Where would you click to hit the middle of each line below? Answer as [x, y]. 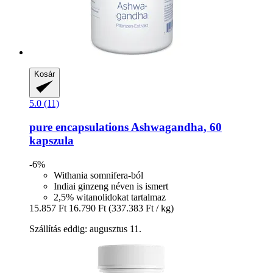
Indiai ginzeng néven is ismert [111, 186]
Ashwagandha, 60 [175, 127]
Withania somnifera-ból [98, 175]
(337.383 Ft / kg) [141, 208]
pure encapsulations [79, 127]
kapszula [51, 140]
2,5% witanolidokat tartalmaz [110, 197]
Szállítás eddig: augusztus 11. [85, 229]
